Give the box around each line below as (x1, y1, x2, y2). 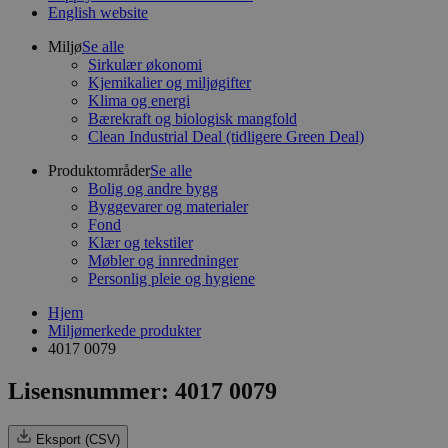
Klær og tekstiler (88, 234, 193, 251)
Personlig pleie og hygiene (88, 270, 255, 287)
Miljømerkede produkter (48, 322, 201, 339)
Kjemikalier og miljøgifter (88, 74, 251, 91)
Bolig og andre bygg (88, 180, 218, 197)
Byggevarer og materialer (88, 198, 248, 215)
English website (48, 4, 148, 21)
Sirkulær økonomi (88, 56, 202, 73)
